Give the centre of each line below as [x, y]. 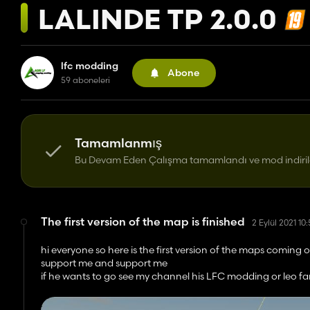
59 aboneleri [85, 80]
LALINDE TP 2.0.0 [157, 22]
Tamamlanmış [118, 143]
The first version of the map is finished [143, 221]
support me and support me [104, 263]
